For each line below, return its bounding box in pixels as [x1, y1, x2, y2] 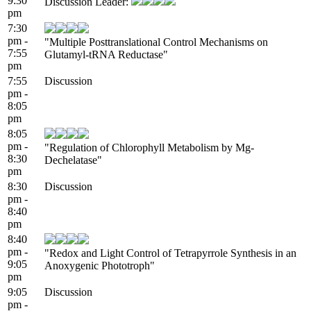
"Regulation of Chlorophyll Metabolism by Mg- [44, 141, 254, 153]
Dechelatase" [44, 153, 102, 166]
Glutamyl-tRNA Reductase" [44, 48, 168, 60]
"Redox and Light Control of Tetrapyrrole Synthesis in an [44, 246, 296, 259]
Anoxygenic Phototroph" [44, 259, 155, 271]
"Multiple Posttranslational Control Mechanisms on [44, 35, 268, 48]
